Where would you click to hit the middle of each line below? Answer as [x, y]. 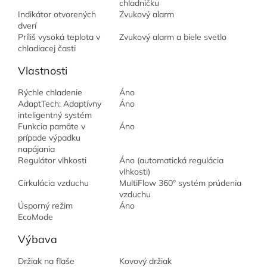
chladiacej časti [47, 49]
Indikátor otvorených [57, 15]
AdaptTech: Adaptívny [60, 104]
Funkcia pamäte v [52, 127]
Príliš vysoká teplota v [59, 37]
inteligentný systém [55, 115]
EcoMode [35, 217]
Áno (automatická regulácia [171, 161]
